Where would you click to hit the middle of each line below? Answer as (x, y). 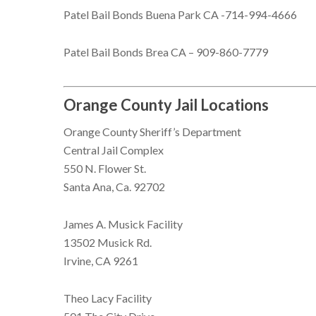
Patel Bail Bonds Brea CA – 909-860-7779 (166, 51)
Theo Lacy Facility (108, 298)
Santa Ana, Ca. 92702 (115, 186)
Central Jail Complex (114, 150)
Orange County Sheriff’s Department (153, 131)
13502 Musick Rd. (108, 242)
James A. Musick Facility (123, 224)
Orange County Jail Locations (166, 104)
